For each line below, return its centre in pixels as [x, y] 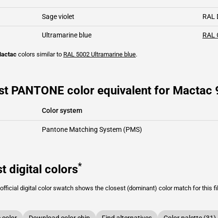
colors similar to [40, 54]
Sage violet [58, 17]
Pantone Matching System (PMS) [92, 129]
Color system [62, 110]
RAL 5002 [76, 54]
